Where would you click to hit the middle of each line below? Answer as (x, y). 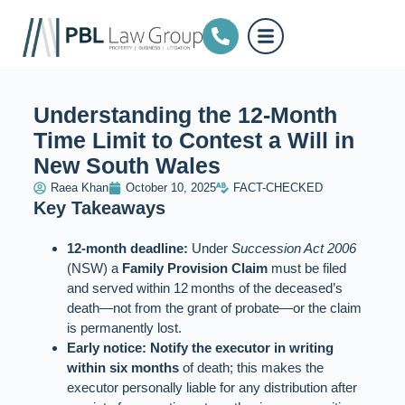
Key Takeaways (99, 207)
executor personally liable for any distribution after (212, 388)
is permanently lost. (125, 328)
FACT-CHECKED (278, 187)
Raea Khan (79, 187)
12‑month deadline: (128, 249)
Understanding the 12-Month (185, 114)
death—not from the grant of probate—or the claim (215, 308)
